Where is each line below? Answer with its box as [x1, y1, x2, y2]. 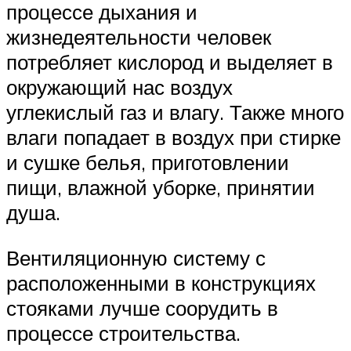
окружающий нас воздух [6, 74, 233, 100]
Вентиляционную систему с [6, 245, 266, 270]
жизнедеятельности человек [6, 24, 271, 50]
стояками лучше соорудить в [6, 295, 278, 320]
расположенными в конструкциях [6, 270, 316, 295]
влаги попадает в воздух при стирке [6, 125, 341, 150]
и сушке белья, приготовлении [6, 150, 289, 175]
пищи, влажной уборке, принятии [6, 175, 315, 201]
